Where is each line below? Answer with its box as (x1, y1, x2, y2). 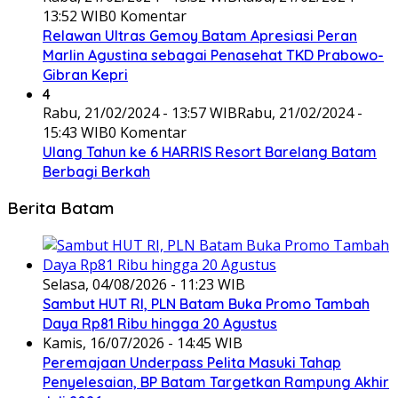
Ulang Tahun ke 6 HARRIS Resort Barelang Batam (43, 142, 377, 161)
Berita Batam (7, 197, 114, 219)
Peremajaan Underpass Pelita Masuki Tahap (43, 354, 341, 372)
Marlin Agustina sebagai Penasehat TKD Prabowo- (43, 45, 384, 64)
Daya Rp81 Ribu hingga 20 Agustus (43, 314, 277, 333)
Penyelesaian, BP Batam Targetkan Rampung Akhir (43, 373, 389, 392)
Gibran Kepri (43, 65, 128, 84)
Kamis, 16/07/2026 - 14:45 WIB (43, 333, 243, 354)
